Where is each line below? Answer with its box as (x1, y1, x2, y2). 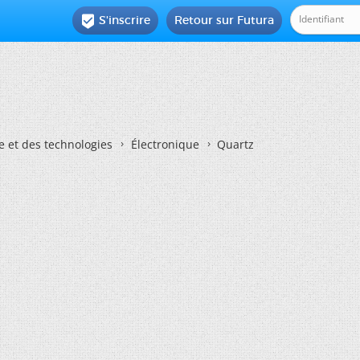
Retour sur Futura (174, 13, 275, 27)
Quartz (217, 137, 254, 152)
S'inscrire (99, 13, 151, 27)
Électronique (131, 137, 199, 152)
